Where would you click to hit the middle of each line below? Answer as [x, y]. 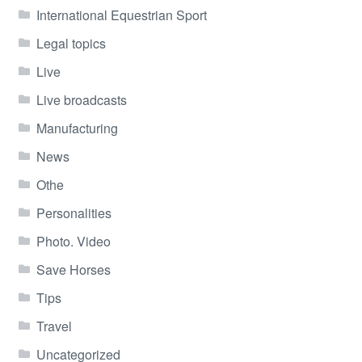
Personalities [74, 213]
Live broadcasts [82, 99]
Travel [55, 326]
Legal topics [72, 43]
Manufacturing [78, 128]
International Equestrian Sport [122, 15]
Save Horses [74, 269]
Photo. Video [74, 241]
